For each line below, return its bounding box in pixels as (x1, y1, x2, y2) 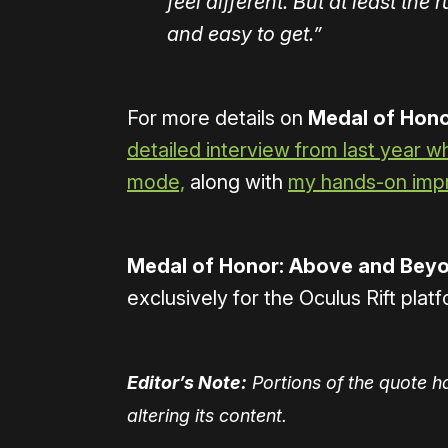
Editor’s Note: (127, 372, 247, 394)
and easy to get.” (167, 22, 322, 47)
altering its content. (127, 405, 287, 427)
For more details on (127, 106, 308, 131)
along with (185, 170, 288, 195)
